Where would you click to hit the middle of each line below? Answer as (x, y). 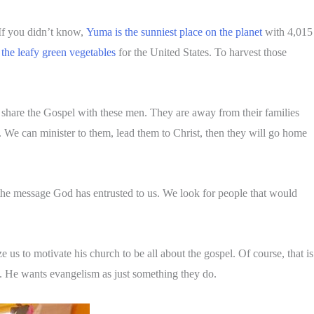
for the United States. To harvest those (201, 52)
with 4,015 (287, 32)
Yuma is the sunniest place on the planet (174, 32)
